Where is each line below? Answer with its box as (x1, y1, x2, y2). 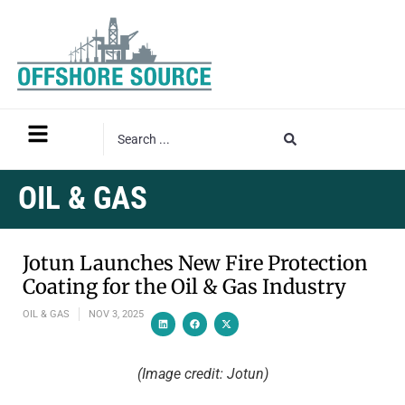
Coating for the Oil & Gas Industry (23, 273, 346, 299)
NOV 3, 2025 (89, 307, 144, 320)
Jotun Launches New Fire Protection (23, 250, 368, 276)
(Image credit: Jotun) (137, 364, 268, 382)
